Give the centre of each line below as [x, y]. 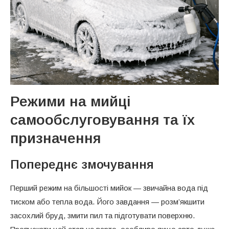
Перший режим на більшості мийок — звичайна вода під [109, 188]
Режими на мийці [71, 101]
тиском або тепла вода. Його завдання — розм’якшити [107, 201]
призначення [55, 138]
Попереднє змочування [82, 164]
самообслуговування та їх [102, 120]
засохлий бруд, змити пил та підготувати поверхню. [102, 215]
